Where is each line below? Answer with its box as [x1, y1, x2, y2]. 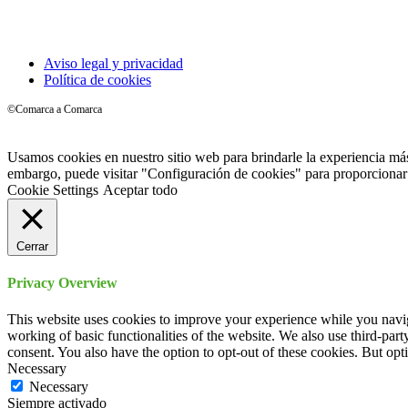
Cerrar [16, 240, 48, 253]
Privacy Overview [7, 275, 117, 291]
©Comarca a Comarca [7, 103, 102, 116]
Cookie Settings [7, 182, 98, 198]
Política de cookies [44, 72, 151, 87]
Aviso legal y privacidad [44, 56, 183, 71]
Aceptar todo [103, 182, 178, 198]
